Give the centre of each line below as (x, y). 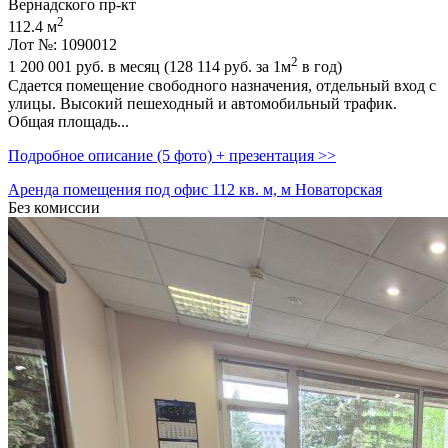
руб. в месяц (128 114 (148, 67)
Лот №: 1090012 (62, 45)
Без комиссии (54, 207)
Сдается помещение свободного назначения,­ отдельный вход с (222, 85)
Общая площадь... (68, 121)
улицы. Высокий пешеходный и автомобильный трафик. (202, 103)
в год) (320, 67)
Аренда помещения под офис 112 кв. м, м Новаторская (195, 189)
